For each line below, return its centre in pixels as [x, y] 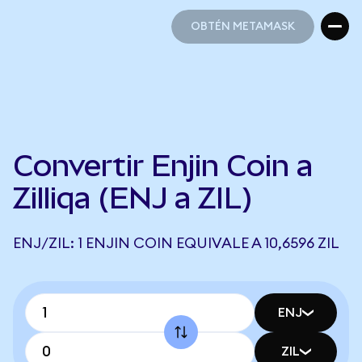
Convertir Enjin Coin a [163, 166]
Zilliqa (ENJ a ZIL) [133, 198]
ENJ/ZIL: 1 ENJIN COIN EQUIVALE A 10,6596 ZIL [176, 243]
